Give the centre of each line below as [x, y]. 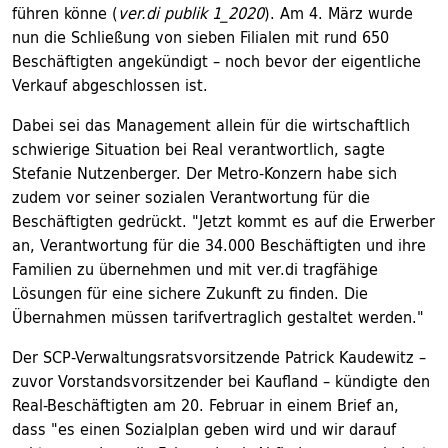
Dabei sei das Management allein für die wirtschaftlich [211, 125]
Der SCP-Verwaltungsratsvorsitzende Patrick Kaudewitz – [219, 357]
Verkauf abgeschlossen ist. [110, 85]
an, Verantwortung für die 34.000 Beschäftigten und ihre [219, 245]
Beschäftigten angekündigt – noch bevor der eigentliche [216, 61]
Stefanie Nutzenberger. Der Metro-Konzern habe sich [204, 173]
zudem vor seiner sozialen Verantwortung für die [191, 197]
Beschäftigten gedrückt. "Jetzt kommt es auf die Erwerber [223, 221]
